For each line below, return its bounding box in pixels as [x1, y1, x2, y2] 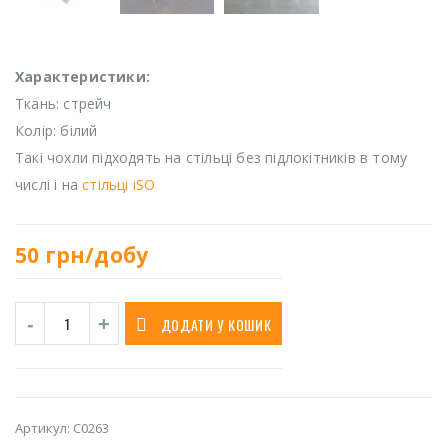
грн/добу [44, 241, 149, 270]
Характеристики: [15, 66, 150, 86]
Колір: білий [15, 120, 98, 140]
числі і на [15, 174, 83, 194]
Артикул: [15, 419, 73, 438]
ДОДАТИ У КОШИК [160, 314, 272, 336]
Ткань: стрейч [15, 93, 112, 113]
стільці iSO [82, 174, 156, 194]
